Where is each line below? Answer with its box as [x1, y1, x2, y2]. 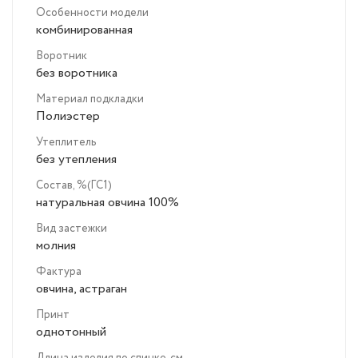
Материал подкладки [36, 91, 144, 108]
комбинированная [36, 21, 133, 40]
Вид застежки [36, 221, 107, 237]
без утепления [36, 150, 117, 169]
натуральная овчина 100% [36, 193, 179, 213]
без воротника [36, 64, 117, 83]
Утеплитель [36, 134, 96, 151]
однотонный [36, 323, 106, 342]
